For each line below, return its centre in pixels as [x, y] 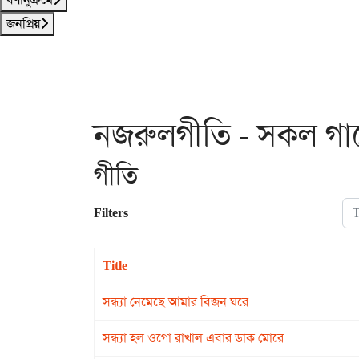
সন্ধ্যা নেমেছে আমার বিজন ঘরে [175, 302]
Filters [111, 213]
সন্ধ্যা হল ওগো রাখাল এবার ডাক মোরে [193, 338]
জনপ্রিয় [23, 24]
